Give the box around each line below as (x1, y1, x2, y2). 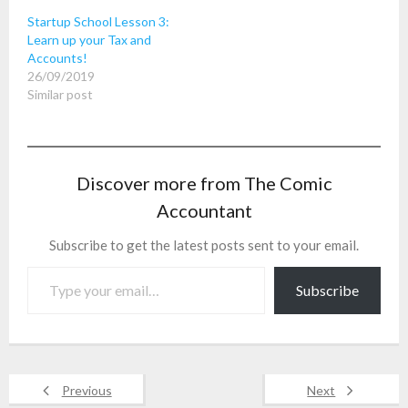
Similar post (27, 86, 93, 102)
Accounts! (27, 49, 87, 66)
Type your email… (26, 257, 65, 273)
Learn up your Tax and (27, 31, 151, 47)
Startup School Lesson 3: (27, 13, 169, 29)
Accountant (156, 199, 252, 221)
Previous (61, 382, 112, 398)
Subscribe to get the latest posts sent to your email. (49, 236, 359, 253)
